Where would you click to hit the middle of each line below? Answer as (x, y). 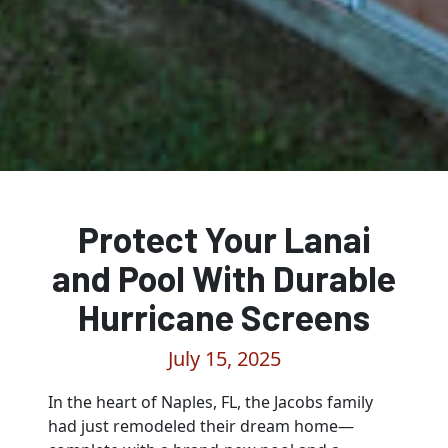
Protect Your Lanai (224, 238)
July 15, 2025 (224, 358)
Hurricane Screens (224, 316)
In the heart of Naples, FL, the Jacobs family (210, 401)
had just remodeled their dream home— (201, 425)
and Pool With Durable (224, 277)
